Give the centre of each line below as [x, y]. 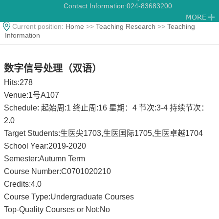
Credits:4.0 [23, 184]
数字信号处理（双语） [53, 68]
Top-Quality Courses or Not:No [57, 209]
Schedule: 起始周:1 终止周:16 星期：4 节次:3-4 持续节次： [106, 108]
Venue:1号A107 [32, 95]
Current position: [39, 26]
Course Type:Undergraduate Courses [69, 197]
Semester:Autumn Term [44, 159]
